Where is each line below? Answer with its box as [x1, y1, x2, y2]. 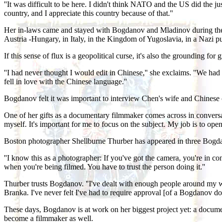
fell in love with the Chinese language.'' [4, 77, 127, 86]
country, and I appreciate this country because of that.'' [4, 8, 173, 17]
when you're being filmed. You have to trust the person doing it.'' [4, 162, 205, 171]
